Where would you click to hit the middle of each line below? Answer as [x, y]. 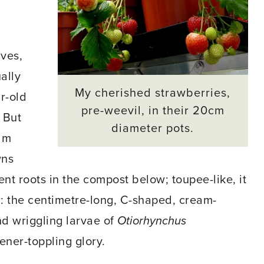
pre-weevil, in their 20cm [153, 110]
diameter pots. [153, 128]
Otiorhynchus [152, 221]
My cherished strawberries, [153, 93]
